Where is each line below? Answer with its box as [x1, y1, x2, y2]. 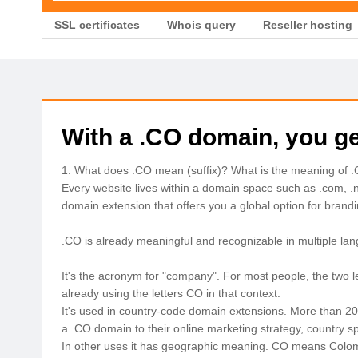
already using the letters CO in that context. [61, 287, 280, 300]
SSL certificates [54, 18, 140, 31]
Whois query [167, 18, 236, 31]
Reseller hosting [263, 18, 352, 31]
